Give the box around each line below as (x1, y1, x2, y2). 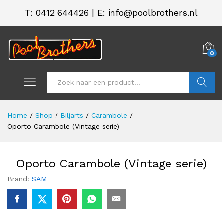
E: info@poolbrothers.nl (97, 7, 198, 18)
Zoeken (189, 99, 217, 108)
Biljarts (60, 111, 83, 120)
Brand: (7, 175, 32, 183)
